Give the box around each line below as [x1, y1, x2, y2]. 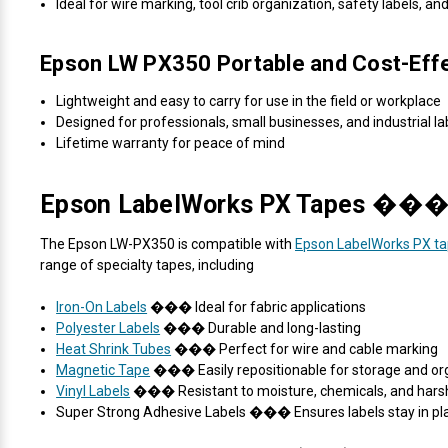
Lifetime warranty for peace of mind [56, 134, 286, 151]
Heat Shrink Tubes [56, 340, 172, 357]
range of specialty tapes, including [40, 256, 254, 273]
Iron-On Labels [56, 298, 148, 315]
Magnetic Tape [56, 361, 151, 378]
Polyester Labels [56, 319, 161, 336]
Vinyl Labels [56, 382, 131, 399]
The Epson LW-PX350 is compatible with [40, 235, 295, 252]
